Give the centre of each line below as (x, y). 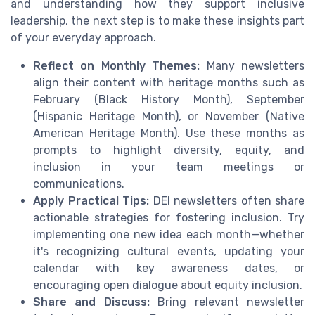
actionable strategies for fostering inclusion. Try (169, 218)
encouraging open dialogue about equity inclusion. (168, 285)
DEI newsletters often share (227, 201)
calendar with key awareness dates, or (169, 269)
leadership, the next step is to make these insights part (157, 21)
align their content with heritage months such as (169, 83)
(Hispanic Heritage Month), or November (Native (169, 117)
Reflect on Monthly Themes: (117, 66)
